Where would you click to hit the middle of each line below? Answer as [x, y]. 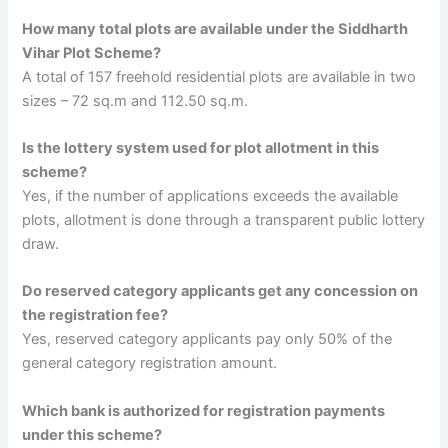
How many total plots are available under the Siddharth [215, 28]
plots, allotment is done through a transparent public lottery [224, 219]
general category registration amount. [150, 363]
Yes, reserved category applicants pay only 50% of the [207, 339]
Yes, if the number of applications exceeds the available [210, 195]
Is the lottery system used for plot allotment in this [201, 147]
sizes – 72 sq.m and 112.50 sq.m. [135, 100]
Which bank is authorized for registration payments [204, 410]
